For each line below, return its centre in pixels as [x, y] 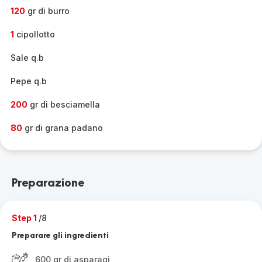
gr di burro [47, 11]
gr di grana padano [63, 128]
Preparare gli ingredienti [60, 235]
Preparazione [48, 182]
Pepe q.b [29, 81]
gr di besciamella [64, 104]
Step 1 [25, 218]
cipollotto [35, 34]
